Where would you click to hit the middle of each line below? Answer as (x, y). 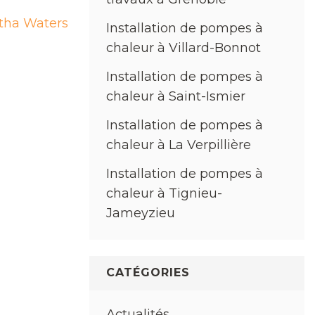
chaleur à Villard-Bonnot (184, 48)
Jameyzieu (141, 213)
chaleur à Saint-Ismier (176, 97)
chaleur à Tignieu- (164, 194)
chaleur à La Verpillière (179, 145)
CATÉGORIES (148, 273)
